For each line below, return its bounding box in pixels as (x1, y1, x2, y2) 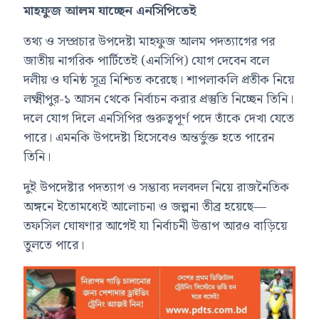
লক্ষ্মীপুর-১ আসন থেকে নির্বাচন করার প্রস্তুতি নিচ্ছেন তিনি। (23, 88, 294, 110)
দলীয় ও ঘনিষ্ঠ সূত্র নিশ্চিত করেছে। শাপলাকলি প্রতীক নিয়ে (23, 69, 295, 90)
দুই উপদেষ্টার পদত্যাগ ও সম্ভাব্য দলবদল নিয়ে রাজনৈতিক (23, 177, 290, 198)
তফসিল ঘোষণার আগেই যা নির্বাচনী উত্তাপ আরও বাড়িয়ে (23, 215, 288, 236)
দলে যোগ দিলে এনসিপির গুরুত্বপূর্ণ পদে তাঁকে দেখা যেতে (23, 108, 295, 129)
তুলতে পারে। (23, 234, 85, 256)
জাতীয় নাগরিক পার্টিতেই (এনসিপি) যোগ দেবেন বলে (23, 50, 270, 71)
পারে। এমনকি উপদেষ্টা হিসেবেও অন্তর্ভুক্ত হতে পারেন (23, 127, 275, 148)
